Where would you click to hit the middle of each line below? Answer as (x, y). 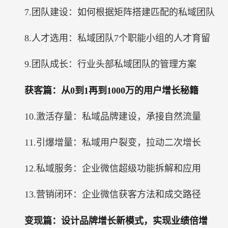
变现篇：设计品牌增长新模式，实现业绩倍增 (116, 221)
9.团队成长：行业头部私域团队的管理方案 (110, 64)
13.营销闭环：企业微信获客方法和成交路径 (113, 194)
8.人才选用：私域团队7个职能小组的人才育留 (117, 38)
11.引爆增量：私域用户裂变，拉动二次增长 (113, 142)
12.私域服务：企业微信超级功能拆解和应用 (113, 168)
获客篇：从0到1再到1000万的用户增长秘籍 (111, 91)
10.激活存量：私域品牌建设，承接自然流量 (113, 117)
